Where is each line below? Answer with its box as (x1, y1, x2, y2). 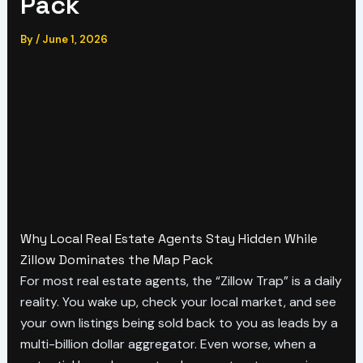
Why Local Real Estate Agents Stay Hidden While (19, 229, 318, 247)
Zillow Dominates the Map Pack (19, 250, 213, 268)
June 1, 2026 (41, 32, 108, 46)
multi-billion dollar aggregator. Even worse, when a (19, 335, 316, 352)
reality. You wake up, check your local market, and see (19, 293, 336, 310)
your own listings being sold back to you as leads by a (19, 314, 338, 331)
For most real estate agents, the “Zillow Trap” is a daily (19, 271, 342, 289)
